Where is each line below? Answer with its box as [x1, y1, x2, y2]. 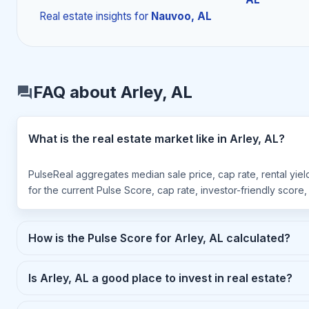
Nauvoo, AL [151, 10, 212, 23]
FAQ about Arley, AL [33, 82, 192, 102]
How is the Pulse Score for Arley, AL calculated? [28, 231, 290, 245]
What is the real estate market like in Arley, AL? [28, 132, 285, 146]
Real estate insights [39, 10, 132, 23]
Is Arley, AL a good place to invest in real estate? [28, 271, 292, 285]
